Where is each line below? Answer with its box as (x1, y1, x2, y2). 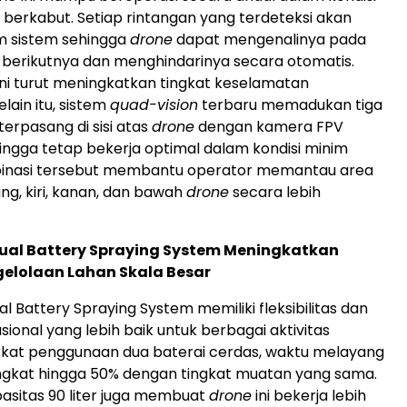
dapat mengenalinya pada (173, 28, 366, 50)
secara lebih (229, 181, 321, 203)
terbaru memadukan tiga (198, 94, 382, 115)
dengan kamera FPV (194, 115, 343, 137)
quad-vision (110, 94, 198, 115)
